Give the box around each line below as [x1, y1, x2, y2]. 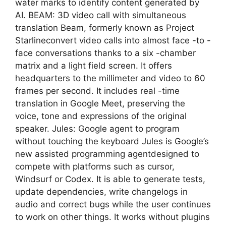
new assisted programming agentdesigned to [15, 148, 199, 159]
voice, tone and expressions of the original [15, 110, 187, 121]
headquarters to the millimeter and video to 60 [15, 73, 205, 83]
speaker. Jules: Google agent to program [15, 123, 180, 134]
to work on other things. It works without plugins [15, 211, 210, 222]
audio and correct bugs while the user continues [15, 199, 211, 209]
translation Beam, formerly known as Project [15, 22, 194, 33]
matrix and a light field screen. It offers [15, 60, 172, 71]
